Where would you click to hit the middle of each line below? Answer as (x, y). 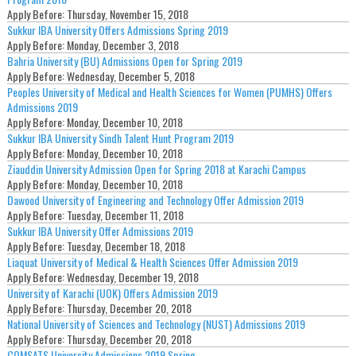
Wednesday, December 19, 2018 (132, 277)
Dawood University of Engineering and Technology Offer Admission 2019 (155, 200)
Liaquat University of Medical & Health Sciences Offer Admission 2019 (152, 262)
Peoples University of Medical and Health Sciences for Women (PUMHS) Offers (169, 92)
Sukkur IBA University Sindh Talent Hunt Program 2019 (120, 138)
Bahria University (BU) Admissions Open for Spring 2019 (124, 61)
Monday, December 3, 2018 (122, 45)
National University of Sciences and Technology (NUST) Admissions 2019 (156, 324)
